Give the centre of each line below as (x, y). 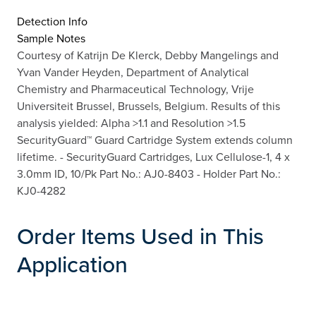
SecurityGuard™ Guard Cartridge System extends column (155, 139)
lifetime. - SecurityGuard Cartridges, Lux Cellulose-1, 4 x (153, 156)
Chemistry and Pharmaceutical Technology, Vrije (135, 89)
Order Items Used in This (140, 235)
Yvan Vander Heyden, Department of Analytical (133, 72)
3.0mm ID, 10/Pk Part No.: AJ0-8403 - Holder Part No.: (149, 173)
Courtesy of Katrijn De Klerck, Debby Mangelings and (148, 55)
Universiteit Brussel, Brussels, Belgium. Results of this (148, 105)
